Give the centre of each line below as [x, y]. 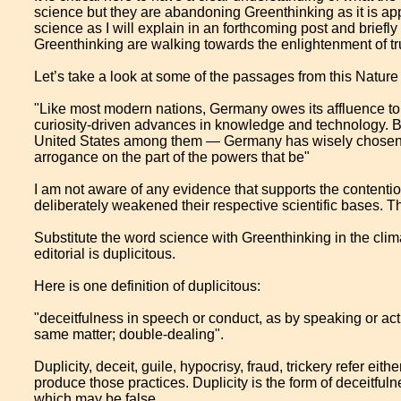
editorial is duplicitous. [105, 254]
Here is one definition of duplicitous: [148, 286]
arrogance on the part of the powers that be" [172, 157]
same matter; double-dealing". [129, 334]
